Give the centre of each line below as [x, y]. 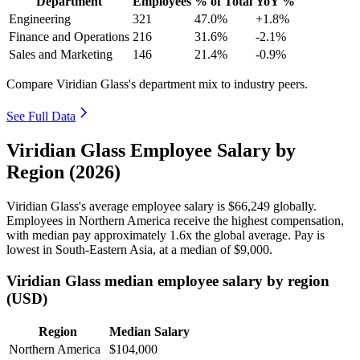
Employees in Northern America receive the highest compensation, [175, 220]
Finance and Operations [69, 37]
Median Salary [149, 332]
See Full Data [41, 117]
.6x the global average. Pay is [250, 235]
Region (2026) [63, 172]
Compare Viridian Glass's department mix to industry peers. [157, 84]
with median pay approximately [88, 235]
